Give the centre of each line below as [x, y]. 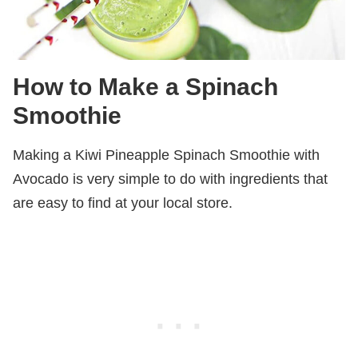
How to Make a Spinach [145, 86]
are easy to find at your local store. [123, 203]
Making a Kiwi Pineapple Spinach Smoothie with [166, 155]
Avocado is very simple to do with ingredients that [170, 179]
